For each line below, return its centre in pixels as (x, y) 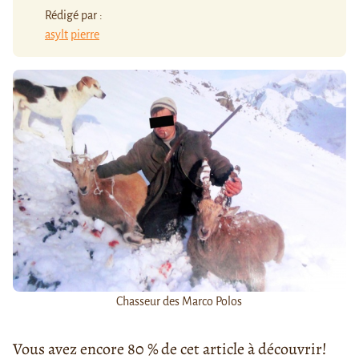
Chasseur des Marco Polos (179, 302)
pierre (85, 34)
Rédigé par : (74, 15)
